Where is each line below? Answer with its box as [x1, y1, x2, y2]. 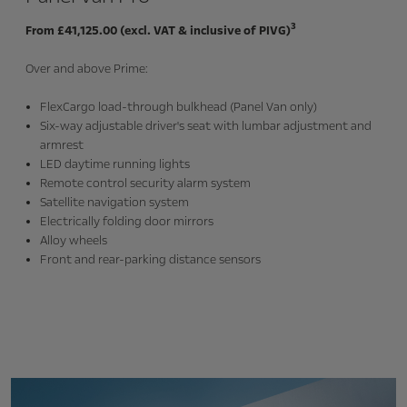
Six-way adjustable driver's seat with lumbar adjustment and [40, 117, 372, 134]
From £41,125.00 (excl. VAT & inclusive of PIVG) [25, 22, 291, 39]
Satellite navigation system [40, 194, 189, 211]
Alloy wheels [40, 232, 107, 249]
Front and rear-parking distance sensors [40, 251, 261, 268]
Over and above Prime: [25, 60, 148, 77]
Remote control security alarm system [40, 174, 251, 192]
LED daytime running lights [40, 155, 190, 173]
